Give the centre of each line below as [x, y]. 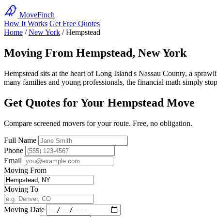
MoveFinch [37, 15]
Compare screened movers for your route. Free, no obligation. [98, 123]
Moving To [21, 189]
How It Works [26, 23]
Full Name [20, 140]
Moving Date [24, 209]
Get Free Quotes [75, 23]
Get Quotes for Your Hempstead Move [99, 102]
